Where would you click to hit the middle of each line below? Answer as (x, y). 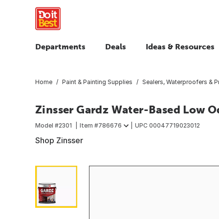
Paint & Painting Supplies (97, 82)
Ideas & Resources (180, 46)
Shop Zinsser (59, 140)
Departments (60, 46)
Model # (47, 125)
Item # (89, 125)
